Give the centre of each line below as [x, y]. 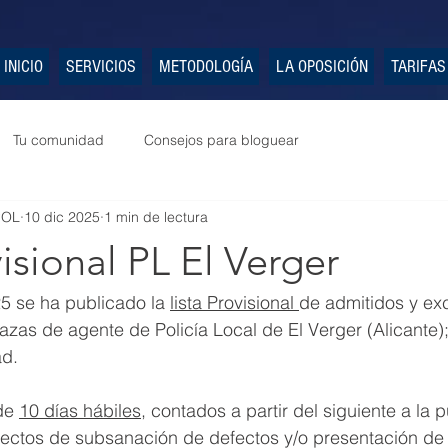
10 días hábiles [80, 410]
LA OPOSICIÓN [321, 66]
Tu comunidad [58, 139]
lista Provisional [234, 302]
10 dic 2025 [62, 216]
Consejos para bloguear [221, 139]
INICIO [23, 66]
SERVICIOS [100, 66]
